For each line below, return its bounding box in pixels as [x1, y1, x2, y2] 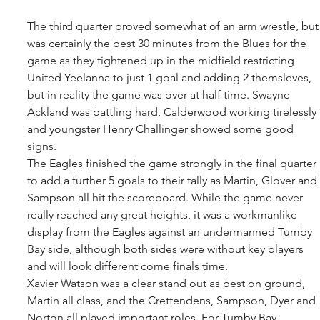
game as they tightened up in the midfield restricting [27, 53, 297, 67]
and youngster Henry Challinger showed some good [27, 121, 296, 136]
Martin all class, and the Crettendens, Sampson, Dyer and [27, 293, 319, 307]
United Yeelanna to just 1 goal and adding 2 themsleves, [27, 70, 314, 84]
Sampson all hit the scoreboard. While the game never [27, 190, 306, 204]
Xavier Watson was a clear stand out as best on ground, [27, 276, 308, 290]
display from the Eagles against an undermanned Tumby [27, 224, 315, 239]
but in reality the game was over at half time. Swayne [27, 87, 293, 101]
